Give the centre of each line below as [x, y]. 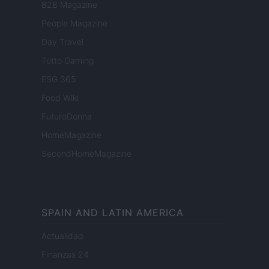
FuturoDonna [67, 116]
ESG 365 [59, 79]
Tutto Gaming [68, 61]
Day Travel [62, 42]
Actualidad [62, 236]
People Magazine [74, 23]
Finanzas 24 [65, 255]
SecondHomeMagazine [86, 154]
